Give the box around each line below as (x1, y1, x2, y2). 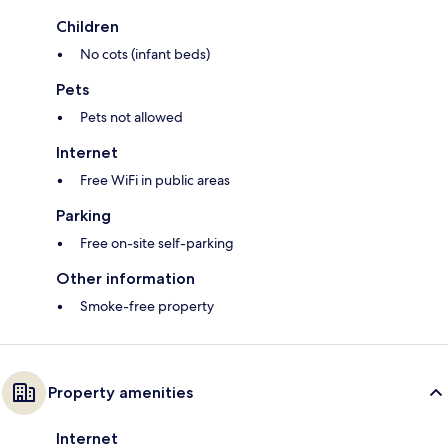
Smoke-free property (80, 297, 214, 316)
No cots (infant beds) (80, 45, 210, 64)
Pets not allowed (80, 108, 183, 127)
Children (56, 17, 119, 37)
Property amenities (48, 383, 193, 403)
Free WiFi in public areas (80, 171, 230, 190)
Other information (56, 269, 195, 289)
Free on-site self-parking (80, 234, 234, 253)
